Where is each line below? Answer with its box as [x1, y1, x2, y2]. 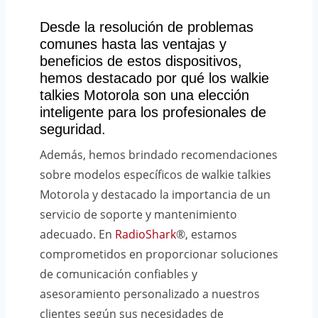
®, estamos [176, 226, 237, 243]
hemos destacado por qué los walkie [40, 70, 269, 87]
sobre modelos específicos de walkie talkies [40, 167, 271, 183]
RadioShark [112, 226, 176, 243]
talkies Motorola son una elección [40, 87, 249, 104]
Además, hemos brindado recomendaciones [40, 147, 278, 163]
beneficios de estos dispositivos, [40, 53, 242, 70]
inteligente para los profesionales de [40, 104, 266, 121]
